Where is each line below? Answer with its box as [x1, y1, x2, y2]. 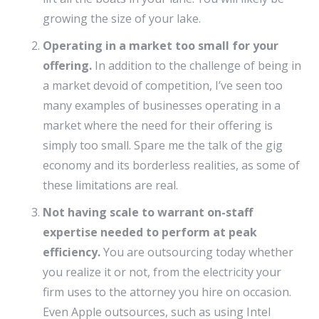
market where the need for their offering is [43, 117, 273, 133]
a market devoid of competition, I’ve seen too [43, 78, 283, 93]
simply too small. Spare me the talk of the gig [43, 137, 283, 153]
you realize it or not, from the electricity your [43, 264, 281, 280]
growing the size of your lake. [43, 11, 201, 26]
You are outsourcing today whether [100, 244, 293, 260]
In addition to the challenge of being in [92, 58, 301, 73]
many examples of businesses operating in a [43, 98, 281, 113]
